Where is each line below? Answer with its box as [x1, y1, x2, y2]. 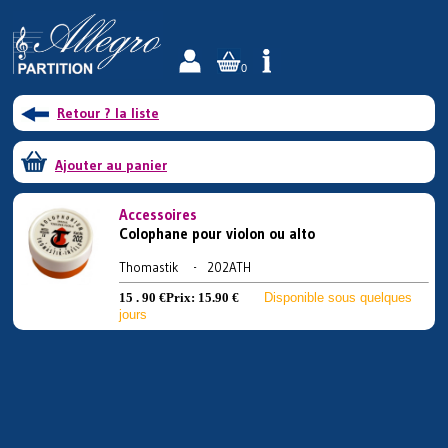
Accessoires [119, 205, 197, 224]
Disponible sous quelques [264, 290, 412, 305]
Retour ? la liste [57, 104, 159, 122]
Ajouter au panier [55, 156, 167, 174]
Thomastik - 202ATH [119, 259, 251, 275]
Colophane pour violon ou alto [119, 224, 315, 243]
